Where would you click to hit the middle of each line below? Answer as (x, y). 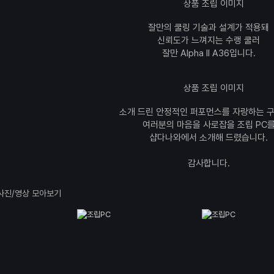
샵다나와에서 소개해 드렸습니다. (209, 138)
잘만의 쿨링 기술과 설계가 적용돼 (209, 28)
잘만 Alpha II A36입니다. (209, 53)
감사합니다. (209, 163)
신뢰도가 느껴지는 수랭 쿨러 (209, 40)
